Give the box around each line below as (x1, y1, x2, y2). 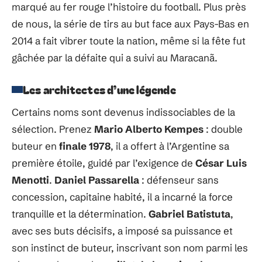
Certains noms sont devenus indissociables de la (12, 106, 235, 119)
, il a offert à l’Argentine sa (111, 140, 229, 153)
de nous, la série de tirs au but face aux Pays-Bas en (12, 18, 249, 30)
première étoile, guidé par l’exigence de (12, 157, 195, 170)
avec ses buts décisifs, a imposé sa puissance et (12, 225, 233, 237)
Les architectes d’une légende (23, 81, 176, 98)
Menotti (12, 174, 49, 187)
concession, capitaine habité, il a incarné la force (12, 191, 233, 204)
